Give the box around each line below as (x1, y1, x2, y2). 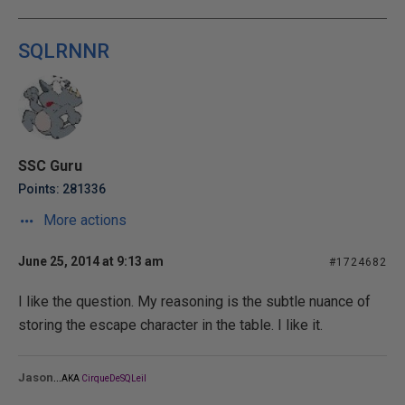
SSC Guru (18, 157, 82, 174)
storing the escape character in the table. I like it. (18, 316, 323, 334)
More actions (40, 212, 127, 229)
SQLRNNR (18, 40, 109, 62)
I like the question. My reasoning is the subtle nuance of (18, 293, 371, 310)
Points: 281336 (18, 182, 106, 196)
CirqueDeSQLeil (81, 373, 146, 383)
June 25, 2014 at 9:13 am (18, 254, 164, 268)
